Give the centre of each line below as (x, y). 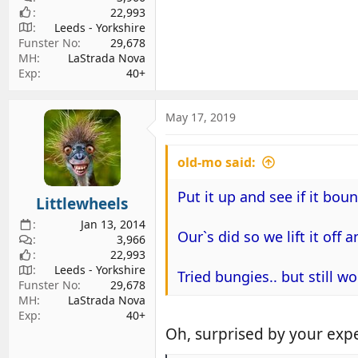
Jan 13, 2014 (113, 224)
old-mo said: (217, 162)
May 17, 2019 (201, 117)
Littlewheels (82, 204)
